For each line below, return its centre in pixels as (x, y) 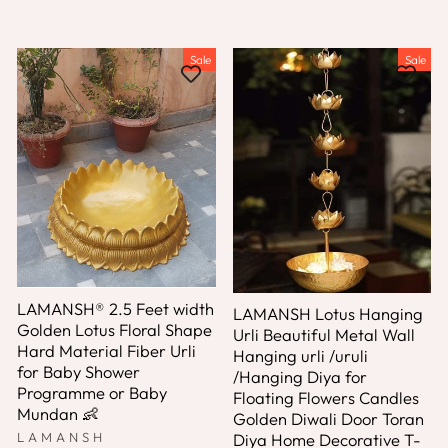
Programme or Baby (92, 392)
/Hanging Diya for (299, 377)
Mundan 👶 (58, 413)
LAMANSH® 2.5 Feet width (115, 308)
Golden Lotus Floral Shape (114, 329)
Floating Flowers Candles (325, 398)
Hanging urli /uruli (300, 356)
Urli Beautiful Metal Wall (323, 335)
